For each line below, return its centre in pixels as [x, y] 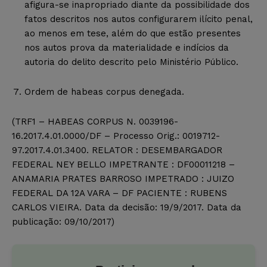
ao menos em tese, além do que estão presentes [133, 33]
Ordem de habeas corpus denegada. [104, 91]
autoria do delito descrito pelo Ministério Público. [131, 62]
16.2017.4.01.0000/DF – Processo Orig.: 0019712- [116, 136]
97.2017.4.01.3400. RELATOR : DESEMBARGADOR [117, 150]
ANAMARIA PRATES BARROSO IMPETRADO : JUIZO [123, 178]
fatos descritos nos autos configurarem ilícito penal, [139, 19]
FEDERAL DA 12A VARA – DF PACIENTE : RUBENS [119, 193]
